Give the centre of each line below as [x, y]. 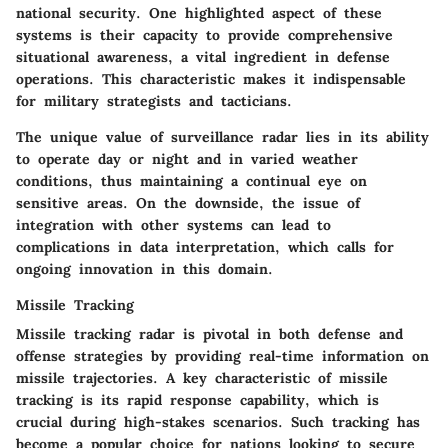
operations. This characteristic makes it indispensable [211, 79]
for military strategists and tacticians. [154, 101]
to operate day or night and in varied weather [187, 159]
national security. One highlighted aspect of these [199, 13]
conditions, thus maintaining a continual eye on [191, 181]
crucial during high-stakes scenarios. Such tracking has [218, 422]
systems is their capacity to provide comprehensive [204, 35]
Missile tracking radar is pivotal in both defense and [209, 334]
